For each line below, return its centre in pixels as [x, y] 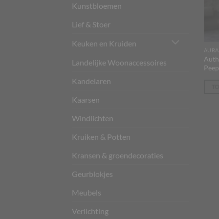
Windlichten [93, 118]
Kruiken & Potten [101, 136]
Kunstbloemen [97, 6]
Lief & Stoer [91, 24]
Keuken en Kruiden [104, 43]
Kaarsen [86, 99]
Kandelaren [91, 81]
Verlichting [90, 211]
